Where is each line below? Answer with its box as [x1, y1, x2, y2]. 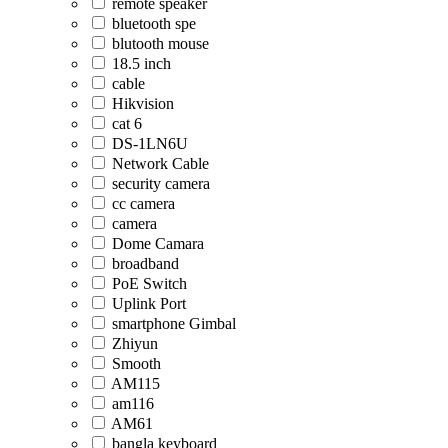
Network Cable [112, 155, 209, 173]
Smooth [112, 355, 161, 373]
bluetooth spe [112, 15, 196, 33]
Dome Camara [112, 235, 204, 253]
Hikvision [112, 95, 174, 113]
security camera [112, 175, 210, 193]
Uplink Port [112, 295, 186, 313]
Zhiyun [112, 335, 158, 353]
